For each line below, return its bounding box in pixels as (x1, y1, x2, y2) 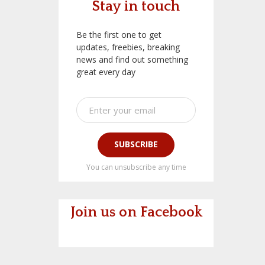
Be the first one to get (76, 28, 161, 40)
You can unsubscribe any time (86, 161, 186, 172)
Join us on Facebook (70, 204, 202, 220)
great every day (76, 66, 135, 77)
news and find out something (76, 53, 188, 65)
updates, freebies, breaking (76, 41, 180, 53)
